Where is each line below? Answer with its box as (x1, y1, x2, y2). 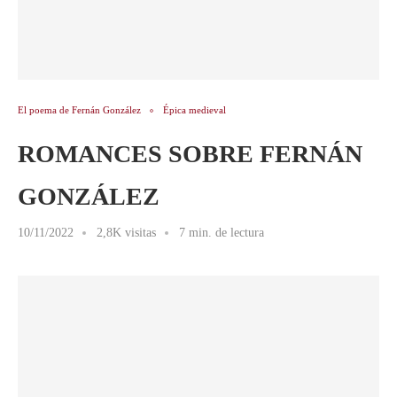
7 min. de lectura (179, 226, 264, 239)
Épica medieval (163, 105, 226, 115)
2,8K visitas (97, 226, 156, 239)
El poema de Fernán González (18, 105, 141, 115)
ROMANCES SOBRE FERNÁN (18, 140, 362, 167)
